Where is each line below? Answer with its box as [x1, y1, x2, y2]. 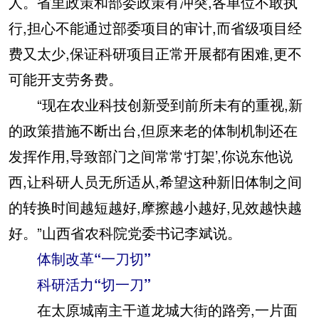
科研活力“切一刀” [9, 273, 151, 295]
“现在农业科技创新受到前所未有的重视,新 [9, 94, 303, 115]
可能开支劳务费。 [9, 68, 122, 90]
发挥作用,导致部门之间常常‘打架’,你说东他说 [9, 145, 293, 167]
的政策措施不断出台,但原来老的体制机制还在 [9, 120, 298, 141]
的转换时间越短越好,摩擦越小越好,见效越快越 [9, 197, 302, 218]
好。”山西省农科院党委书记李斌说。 [9, 222, 241, 244]
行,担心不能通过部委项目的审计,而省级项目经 [9, 17, 302, 38]
